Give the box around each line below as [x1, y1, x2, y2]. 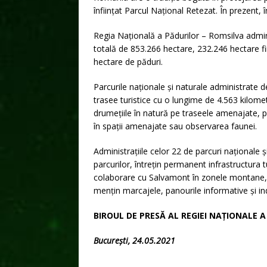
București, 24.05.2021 [94, 235, 175, 247]
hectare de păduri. [94, 56, 163, 68]
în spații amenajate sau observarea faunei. [94, 120, 257, 132]
